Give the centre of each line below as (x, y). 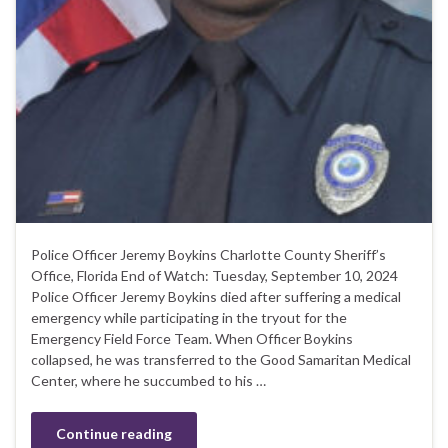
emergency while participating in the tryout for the (189, 318)
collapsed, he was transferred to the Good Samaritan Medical (221, 360)
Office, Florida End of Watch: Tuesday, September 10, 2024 (214, 276)
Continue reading (114, 434)
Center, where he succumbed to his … (148, 381)
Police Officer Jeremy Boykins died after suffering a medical (216, 297)
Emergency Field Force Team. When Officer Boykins (192, 339)
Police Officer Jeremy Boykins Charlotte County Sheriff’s (208, 255)
